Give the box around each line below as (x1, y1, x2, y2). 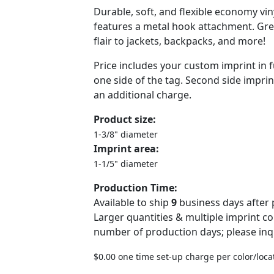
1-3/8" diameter (94, 128, 158, 140)
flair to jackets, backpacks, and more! (94, 34, 265, 48)
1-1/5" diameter (94, 158, 158, 169)
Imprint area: (94, 142, 159, 155)
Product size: (94, 113, 156, 126)
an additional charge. (94, 88, 191, 102)
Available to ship (94, 196, 171, 209)
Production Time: (94, 181, 177, 194)
